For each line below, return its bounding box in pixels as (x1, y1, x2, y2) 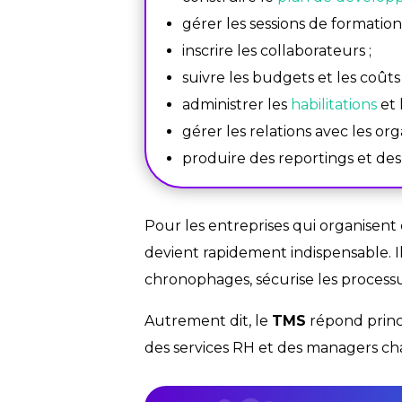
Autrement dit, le (144, 311, 272, 329)
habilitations (290, 96, 377, 114)
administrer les (181, 96, 291, 114)
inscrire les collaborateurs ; (181, 42, 371, 60)
